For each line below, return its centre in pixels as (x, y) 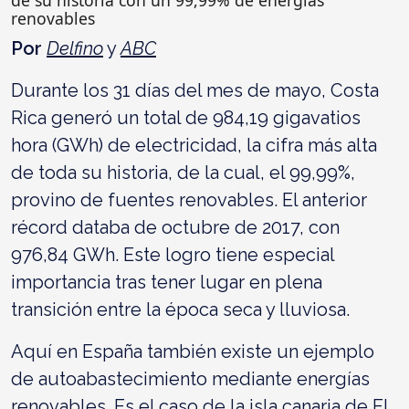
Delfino (75, 48)
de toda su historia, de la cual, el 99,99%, (183, 172)
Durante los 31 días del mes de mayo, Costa (195, 90)
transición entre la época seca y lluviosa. (180, 309)
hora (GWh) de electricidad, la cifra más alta (194, 145)
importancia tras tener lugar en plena (167, 282)
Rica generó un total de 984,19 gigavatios (186, 117)
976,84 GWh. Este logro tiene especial (173, 254)
